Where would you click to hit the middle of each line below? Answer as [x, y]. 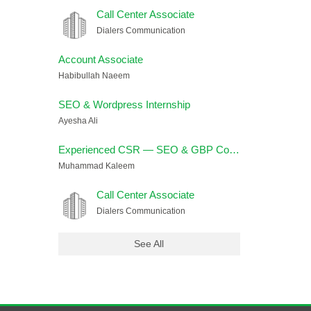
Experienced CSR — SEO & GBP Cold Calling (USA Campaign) [234, 150]
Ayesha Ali [78, 121]
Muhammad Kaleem [96, 166]
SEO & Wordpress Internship [124, 104]
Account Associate [100, 59]
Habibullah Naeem [94, 76]
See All [149, 244]
